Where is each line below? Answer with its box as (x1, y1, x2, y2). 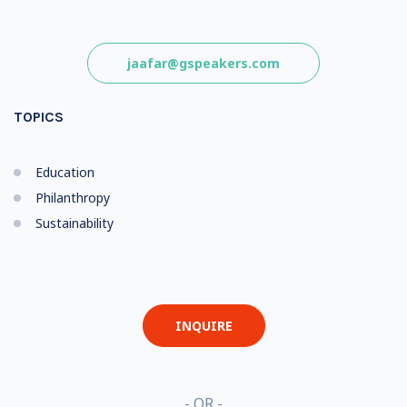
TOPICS (14, 108, 64, 125)
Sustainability (35, 214, 114, 232)
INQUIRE (174, 317, 233, 334)
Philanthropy (35, 189, 110, 206)
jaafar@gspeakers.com (127, 55, 280, 72)
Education (35, 164, 94, 181)
